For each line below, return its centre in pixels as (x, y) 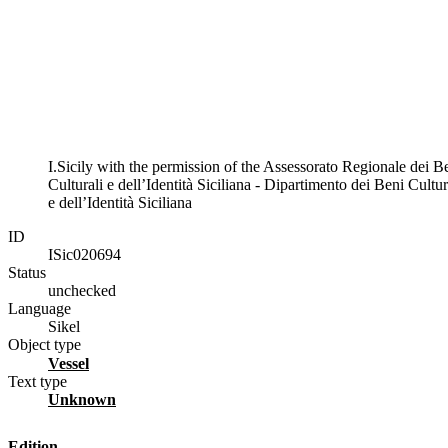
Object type (44, 344)
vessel (74, 363)
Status (27, 272)
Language (39, 308)
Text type (37, 381)
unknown (88, 399)
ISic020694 (84, 254)
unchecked (82, 290)
